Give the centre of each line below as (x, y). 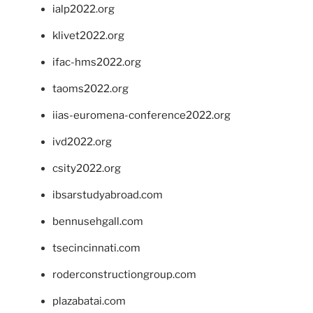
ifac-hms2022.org (97, 63)
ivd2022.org (82, 142)
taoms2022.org (90, 89)
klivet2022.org (88, 36)
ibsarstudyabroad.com (108, 195)
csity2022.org (87, 169)
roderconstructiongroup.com (124, 275)
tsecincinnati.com (96, 248)
